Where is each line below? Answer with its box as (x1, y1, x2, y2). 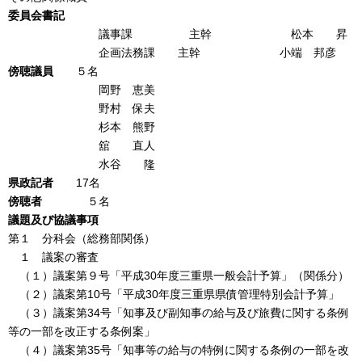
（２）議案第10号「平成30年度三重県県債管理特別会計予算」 (8, 287, 339, 301)
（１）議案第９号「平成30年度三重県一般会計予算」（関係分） (8, 268, 349, 282)
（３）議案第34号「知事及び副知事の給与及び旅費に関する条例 (8, 305, 349, 319)
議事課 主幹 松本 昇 (8, 27, 347, 40)
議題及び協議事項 (8, 213, 99, 226)
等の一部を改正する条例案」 (8, 324, 155, 338)
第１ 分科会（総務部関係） (8, 231, 155, 245)
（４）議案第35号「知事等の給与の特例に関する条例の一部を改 (8, 343, 349, 356)
